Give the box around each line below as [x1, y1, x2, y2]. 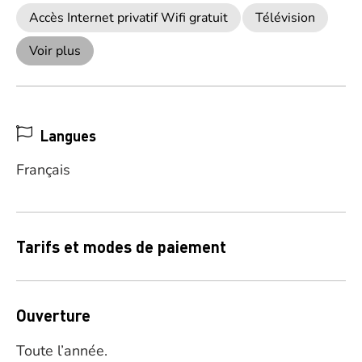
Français [16, 160, 70, 179]
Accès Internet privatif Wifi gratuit [29, 9, 228, 27]
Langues [40, 126, 96, 145]
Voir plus [29, 42, 81, 60]
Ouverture [16, 305, 90, 326]
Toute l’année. [16, 341, 107, 360]
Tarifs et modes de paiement [16, 236, 226, 257]
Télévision [255, 9, 315, 27]
